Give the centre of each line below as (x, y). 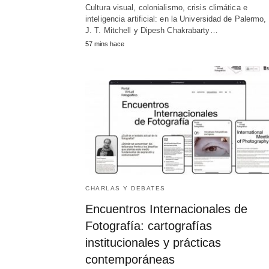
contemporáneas (130, 260)
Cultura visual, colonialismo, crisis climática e (166, 8)
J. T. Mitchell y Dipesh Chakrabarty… (152, 31)
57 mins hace (105, 44)
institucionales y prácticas (153, 243)
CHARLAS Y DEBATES (125, 189)
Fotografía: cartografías (149, 226)
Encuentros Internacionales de (166, 209)
